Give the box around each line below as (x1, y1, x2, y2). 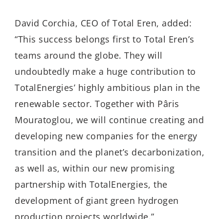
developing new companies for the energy (15, 130, 197, 142)
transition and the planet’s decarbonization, (15, 146, 204, 158)
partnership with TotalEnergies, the (15, 178, 168, 190)
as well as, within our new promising (15, 162, 175, 174)
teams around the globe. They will (15, 49, 163, 61)
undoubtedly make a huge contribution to (15, 65, 196, 77)
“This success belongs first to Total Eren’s (15, 33, 195, 45)
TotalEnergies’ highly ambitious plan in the (15, 81, 200, 93)
